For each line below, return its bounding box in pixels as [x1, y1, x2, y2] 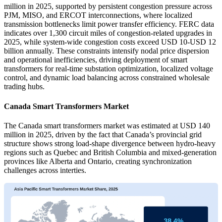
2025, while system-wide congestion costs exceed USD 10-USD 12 [4, 38, 216, 47]
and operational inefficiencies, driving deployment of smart [4, 55, 187, 64]
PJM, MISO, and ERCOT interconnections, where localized [4, 11, 192, 20]
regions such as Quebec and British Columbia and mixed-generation [4, 148, 217, 157]
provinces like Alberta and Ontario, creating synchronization [4, 157, 192, 166]
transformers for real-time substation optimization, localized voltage [4, 64, 213, 73]
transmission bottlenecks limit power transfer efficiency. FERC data [4, 20, 214, 29]
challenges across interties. [4, 166, 86, 174]
